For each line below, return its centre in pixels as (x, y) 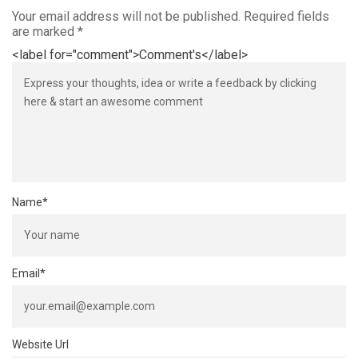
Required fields (286, 17)
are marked (45, 32)
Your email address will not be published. (126, 17)
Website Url (40, 345)
